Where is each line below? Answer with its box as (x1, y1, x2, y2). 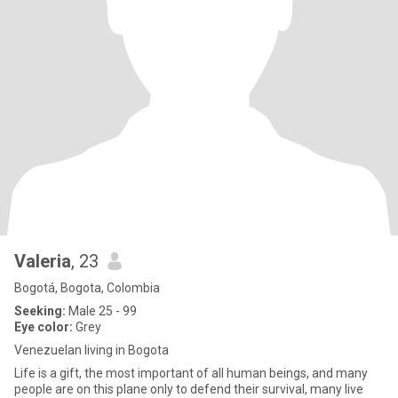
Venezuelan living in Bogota (14, 343, 169, 357)
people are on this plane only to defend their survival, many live (14, 382, 363, 396)
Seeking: (14, 304, 66, 318)
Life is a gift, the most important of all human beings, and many (14, 366, 368, 380)
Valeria (14, 251, 71, 272)
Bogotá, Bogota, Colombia (14, 281, 160, 295)
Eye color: (14, 320, 73, 334)
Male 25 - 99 (66, 304, 137, 318)
